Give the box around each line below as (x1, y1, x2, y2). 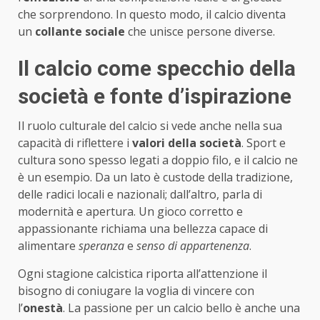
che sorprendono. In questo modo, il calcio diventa (18, 6, 286, 22)
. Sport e (241, 134, 286, 151)
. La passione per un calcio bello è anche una (63, 299, 300, 316)
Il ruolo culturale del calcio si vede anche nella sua (18, 117, 282, 134)
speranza (79, 237, 124, 254)
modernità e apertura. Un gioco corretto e (18, 203, 243, 219)
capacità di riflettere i (18, 134, 132, 151)
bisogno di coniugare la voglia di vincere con (18, 282, 254, 299)
